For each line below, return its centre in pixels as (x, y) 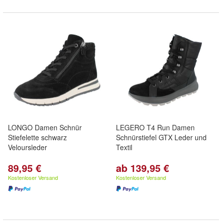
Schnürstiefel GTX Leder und (161, 137)
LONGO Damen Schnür (45, 127)
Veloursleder (28, 147)
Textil (124, 147)
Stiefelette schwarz (37, 137)
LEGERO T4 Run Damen (155, 127)
